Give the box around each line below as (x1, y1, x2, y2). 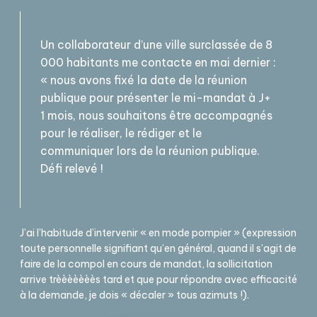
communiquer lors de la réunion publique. (40, 144, 260, 158)
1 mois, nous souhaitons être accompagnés (40, 108, 272, 122)
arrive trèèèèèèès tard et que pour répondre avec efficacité (20, 273, 297, 287)
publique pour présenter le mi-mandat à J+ (40, 91, 271, 105)
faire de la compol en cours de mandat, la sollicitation (20, 258, 272, 271)
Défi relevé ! (40, 161, 103, 175)
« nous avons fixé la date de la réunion (40, 73, 247, 87)
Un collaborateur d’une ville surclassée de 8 (40, 38, 272, 52)
